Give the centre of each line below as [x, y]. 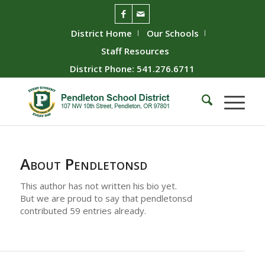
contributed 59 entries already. [83, 210]
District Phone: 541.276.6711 [132, 69]
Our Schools [173, 33]
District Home [102, 33]
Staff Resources [135, 51]
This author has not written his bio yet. [98, 185]
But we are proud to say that [80, 198]
